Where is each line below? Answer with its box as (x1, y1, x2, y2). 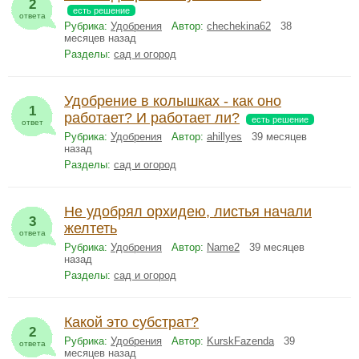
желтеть (64, 220, 117, 236)
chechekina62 (207, 20, 271, 32)
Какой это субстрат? (64, 314, 199, 330)
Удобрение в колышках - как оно (64, 93, 281, 109)
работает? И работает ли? (64, 110, 240, 126)
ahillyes (207, 131, 242, 143)
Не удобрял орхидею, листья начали (64, 204, 312, 220)
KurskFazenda (207, 335, 274, 347)
